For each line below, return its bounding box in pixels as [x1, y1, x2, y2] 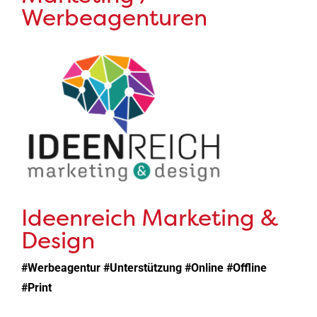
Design [21, 224, 95, 255]
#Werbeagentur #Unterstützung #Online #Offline [21, 261, 267, 275]
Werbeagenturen [21, 2, 207, 33]
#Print [21, 281, 52, 295]
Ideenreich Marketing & [21, 202, 278, 233]
